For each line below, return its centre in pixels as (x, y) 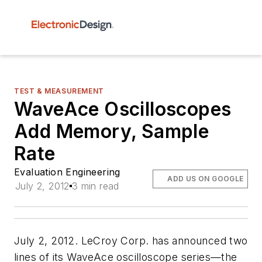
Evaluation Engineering (67, 172)
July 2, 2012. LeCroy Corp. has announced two (131, 241)
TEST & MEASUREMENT (59, 91)
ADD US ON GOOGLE (206, 179)
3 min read (95, 186)
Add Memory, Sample (112, 131)
